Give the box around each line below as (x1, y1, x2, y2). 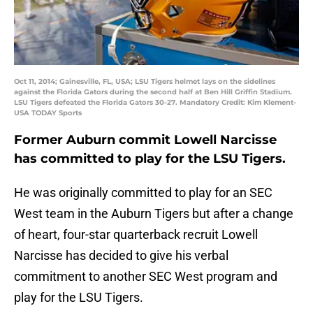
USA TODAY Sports (14, 108, 82, 118)
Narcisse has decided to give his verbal (14, 248, 228, 263)
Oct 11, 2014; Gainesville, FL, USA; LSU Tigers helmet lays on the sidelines (14, 77, 275, 87)
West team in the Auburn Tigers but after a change (14, 206, 293, 221)
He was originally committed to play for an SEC (14, 185, 272, 201)
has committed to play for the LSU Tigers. (14, 151, 286, 167)
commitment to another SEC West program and (14, 269, 277, 284)
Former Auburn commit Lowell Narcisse (14, 132, 277, 148)
